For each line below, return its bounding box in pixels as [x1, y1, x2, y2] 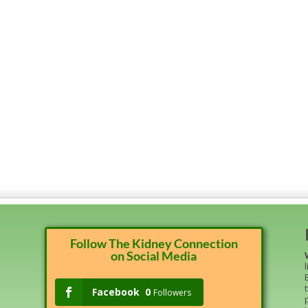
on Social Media [111, 247, 197, 263]
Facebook [91, 285, 140, 298]
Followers [153, 286, 191, 298]
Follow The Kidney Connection [69, 235, 238, 251]
